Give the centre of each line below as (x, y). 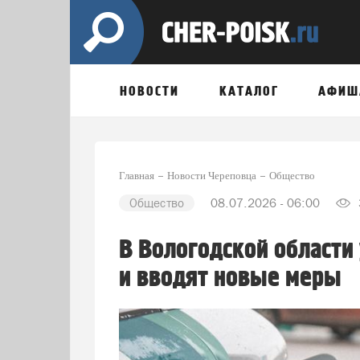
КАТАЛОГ (249, 92)
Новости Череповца (212, 176)
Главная (137, 176)
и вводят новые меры (230, 278)
